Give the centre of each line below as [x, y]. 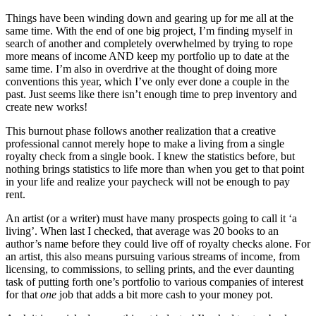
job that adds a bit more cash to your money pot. [165, 294]
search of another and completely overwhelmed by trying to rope [149, 43]
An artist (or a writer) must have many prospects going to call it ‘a [151, 218]
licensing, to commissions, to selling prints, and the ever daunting [150, 269]
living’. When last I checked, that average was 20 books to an [142, 231]
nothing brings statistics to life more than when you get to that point [155, 169]
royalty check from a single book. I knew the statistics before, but [150, 156]
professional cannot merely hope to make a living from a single [145, 143]
